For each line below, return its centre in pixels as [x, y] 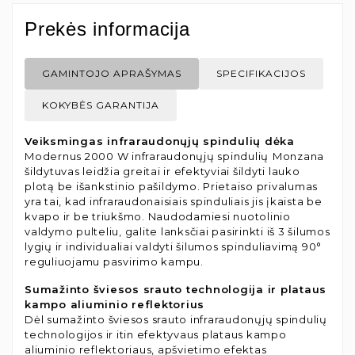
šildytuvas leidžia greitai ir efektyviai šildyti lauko [162, 171]
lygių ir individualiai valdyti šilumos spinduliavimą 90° [173, 246]
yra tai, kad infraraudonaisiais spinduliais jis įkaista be [174, 201]
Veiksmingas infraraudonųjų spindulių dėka [160, 141]
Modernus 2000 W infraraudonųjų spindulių [147, 156]
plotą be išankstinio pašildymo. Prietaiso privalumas [171, 186]
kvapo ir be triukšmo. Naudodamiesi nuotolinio [158, 216]
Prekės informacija [107, 29]
